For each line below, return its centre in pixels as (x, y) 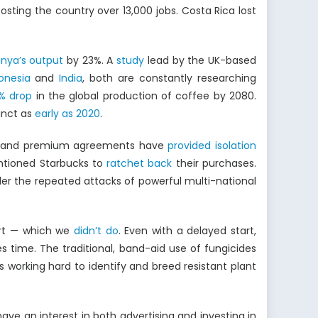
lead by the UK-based (201, 61)
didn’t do (96, 231)
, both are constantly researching (170, 78)
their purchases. (214, 164)
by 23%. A (90, 61)
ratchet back (139, 164)
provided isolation (212, 146)
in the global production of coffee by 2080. (144, 96)
